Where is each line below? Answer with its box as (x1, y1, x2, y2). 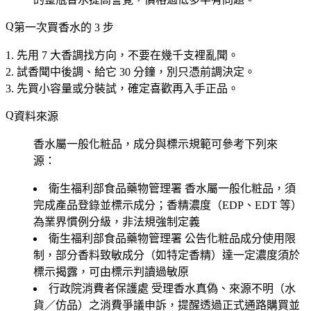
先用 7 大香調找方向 (17, 49, 117, 61)
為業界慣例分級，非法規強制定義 (33, 215, 200, 228)
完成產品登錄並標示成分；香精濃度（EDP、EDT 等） (33, 199, 302, 211)
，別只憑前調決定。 (155, 65, 255, 78)
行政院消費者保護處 (49, 282, 149, 294)
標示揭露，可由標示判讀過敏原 (33, 265, 189, 278)
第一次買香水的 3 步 (14, 21, 114, 33)
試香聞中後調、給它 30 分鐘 (17, 65, 155, 78)
